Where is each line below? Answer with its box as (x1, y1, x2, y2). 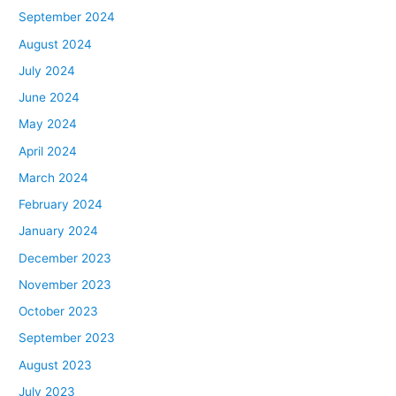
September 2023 (19, 331, 116, 346)
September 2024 (19, 10, 116, 25)
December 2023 (19, 250, 112, 265)
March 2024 (19, 170, 89, 185)
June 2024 (19, 90, 80, 105)
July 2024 (19, 63, 76, 78)
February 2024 (19, 197, 103, 212)
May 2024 (19, 117, 78, 132)
